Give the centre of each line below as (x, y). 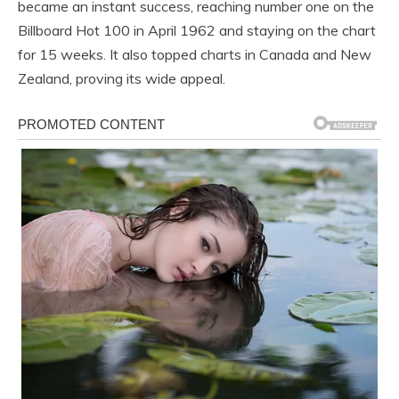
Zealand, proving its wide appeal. (122, 78)
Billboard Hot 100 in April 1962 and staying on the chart (197, 30)
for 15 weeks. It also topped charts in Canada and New (195, 54)
